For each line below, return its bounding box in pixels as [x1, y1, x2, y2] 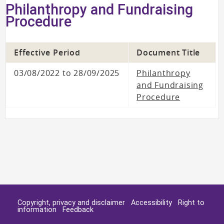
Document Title [136, 46, 200, 58]
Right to [178, 198, 204, 207]
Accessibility [131, 198, 172, 207]
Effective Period [14, 46, 80, 58]
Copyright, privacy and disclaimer [17, 198, 125, 207]
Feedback [62, 205, 93, 214]
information [17, 205, 56, 214]
